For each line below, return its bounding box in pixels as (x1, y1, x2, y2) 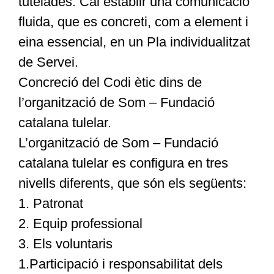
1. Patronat (18, 196, 83, 212)
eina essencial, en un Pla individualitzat (18, 34, 250, 50)
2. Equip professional (18, 216, 143, 232)
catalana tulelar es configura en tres (18, 155, 228, 171)
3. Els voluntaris (18, 236, 113, 252)
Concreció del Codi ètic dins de (18, 75, 202, 91)
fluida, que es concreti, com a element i (18, 14, 248, 30)
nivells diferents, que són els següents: (18, 176, 246, 191)
